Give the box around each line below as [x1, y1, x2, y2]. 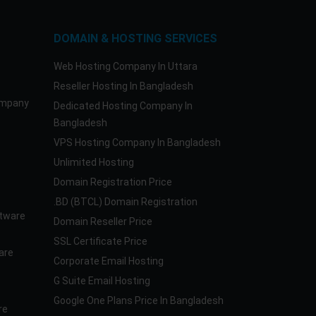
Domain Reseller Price [54, 216, 152, 227]
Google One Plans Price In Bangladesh [54, 295, 224, 306]
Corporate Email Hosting [54, 255, 164, 267]
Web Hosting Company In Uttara [54, 61, 197, 72]
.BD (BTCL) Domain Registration [54, 196, 197, 207]
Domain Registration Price [54, 176, 172, 188]
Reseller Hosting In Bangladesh [54, 80, 193, 92]
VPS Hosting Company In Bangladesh [54, 137, 221, 148]
